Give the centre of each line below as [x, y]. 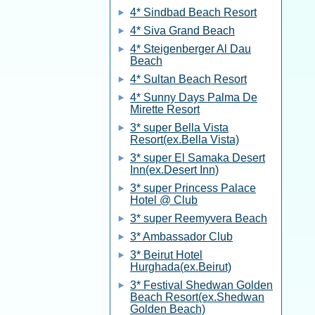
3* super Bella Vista [179, 128]
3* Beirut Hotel [166, 255]
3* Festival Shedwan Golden [201, 285]
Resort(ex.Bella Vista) [185, 140]
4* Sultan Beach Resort [188, 79]
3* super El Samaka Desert [198, 158]
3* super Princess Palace [193, 188]
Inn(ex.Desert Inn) [174, 170]
